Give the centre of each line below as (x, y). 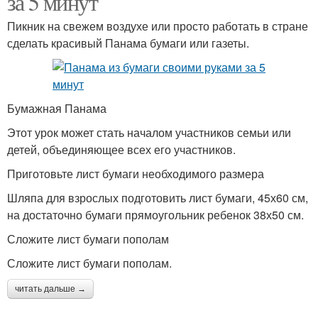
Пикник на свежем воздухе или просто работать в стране (158, 26)
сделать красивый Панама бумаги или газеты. (128, 43)
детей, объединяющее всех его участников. (121, 149)
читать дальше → (50, 289)
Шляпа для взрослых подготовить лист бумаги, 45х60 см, (158, 198)
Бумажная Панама (57, 108)
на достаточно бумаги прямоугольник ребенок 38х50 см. (155, 215)
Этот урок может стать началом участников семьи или (149, 132)
